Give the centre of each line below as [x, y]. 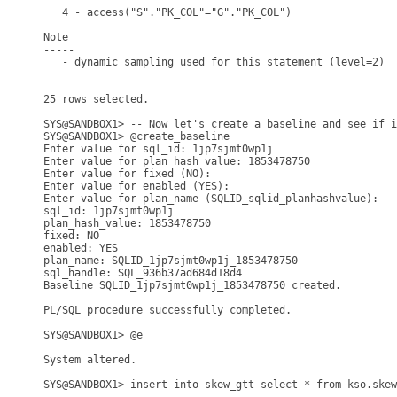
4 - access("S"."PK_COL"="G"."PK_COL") [167, 12]
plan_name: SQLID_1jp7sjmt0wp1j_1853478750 [171, 261]
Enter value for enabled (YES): [140, 186]
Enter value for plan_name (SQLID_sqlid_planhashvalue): [214, 198]
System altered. [90, 360]
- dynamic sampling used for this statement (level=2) [214, 62]
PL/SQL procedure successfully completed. [167, 310]
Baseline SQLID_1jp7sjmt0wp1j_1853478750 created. [192, 285]
